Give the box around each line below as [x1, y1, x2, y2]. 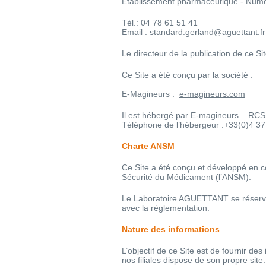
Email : [122, 27, 150, 37]
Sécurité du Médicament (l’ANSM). [122, 172, 251, 182]
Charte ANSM [122, 141, 175, 151]
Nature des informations [122, 224, 220, 234]
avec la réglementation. [122, 202, 210, 213]
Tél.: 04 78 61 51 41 [122, 17, 198, 27]
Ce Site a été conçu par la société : [122, 69, 253, 80]
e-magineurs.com [179, 88, 245, 99]
